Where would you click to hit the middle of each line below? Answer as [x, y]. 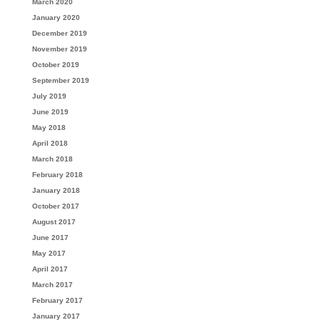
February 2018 [57, 175]
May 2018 [49, 127]
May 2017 [49, 253]
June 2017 [50, 237]
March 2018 [52, 159]
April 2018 [50, 143]
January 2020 [56, 17]
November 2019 [59, 49]
